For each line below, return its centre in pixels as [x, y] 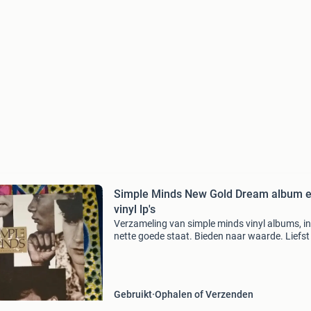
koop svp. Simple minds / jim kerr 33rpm [199, 249]
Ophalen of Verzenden [204, 294]
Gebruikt [133, 294]
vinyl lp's [134, 209]
